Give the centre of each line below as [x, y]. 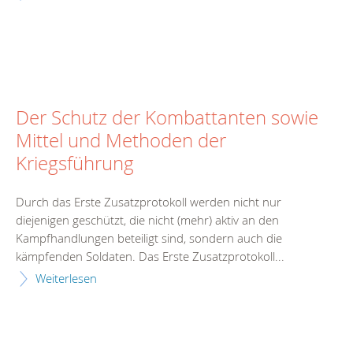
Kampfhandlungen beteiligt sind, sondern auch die [149, 238]
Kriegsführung [75, 163]
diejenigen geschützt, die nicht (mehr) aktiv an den [147, 220]
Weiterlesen [66, 279]
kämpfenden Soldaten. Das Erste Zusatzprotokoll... [150, 256]
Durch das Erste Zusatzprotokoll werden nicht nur [149, 202]
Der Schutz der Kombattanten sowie [167, 117]
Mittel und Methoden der [121, 140]
